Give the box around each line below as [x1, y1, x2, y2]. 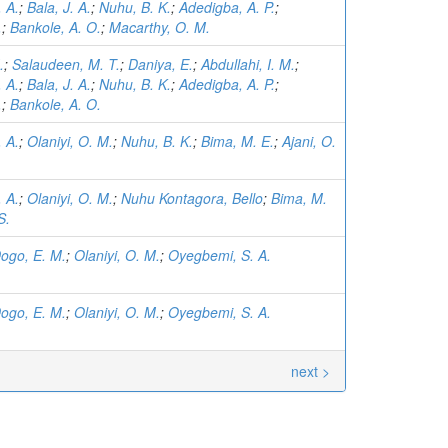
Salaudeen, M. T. [12, 54, 120, 75]
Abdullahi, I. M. [201, 54, 295, 75]
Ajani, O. [282, 131, 336, 152]
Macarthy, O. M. [109, 17, 210, 38]
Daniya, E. [128, 54, 193, 75]
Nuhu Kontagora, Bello [121, 188, 263, 209]
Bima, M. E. [201, 131, 274, 152]
